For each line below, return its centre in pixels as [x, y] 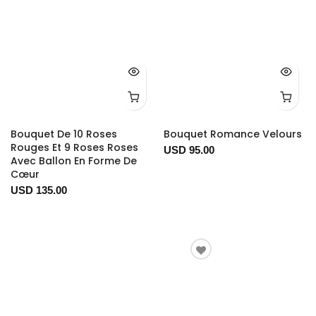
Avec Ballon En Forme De [74, 161]
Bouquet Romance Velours [232, 134]
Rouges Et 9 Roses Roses [74, 148]
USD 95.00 [189, 150]
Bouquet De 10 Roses [64, 134]
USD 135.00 [39, 190]
